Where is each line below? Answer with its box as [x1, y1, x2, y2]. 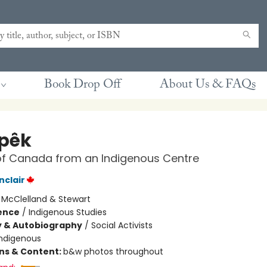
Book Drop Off [44, 79, 120, 91]
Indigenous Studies [28, 206, 107, 218]
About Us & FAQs [160, 79, 256, 91]
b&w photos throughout [63, 246, 163, 257]
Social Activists [91, 219, 153, 231]
